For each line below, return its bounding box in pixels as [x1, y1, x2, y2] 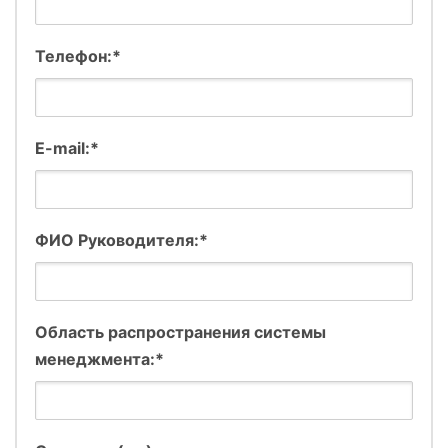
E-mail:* [35, 137, 99, 158]
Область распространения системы [35, 321, 326, 342]
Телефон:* [35, 45, 121, 66]
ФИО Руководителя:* [35, 229, 208, 250]
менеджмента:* [35, 348, 164, 369]
